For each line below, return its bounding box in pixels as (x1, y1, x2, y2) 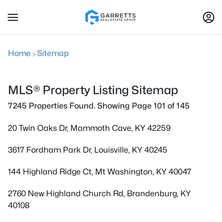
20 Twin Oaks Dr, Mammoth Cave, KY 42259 (8, 123, 170, 133)
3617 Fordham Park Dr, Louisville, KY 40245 (8, 145, 167, 155)
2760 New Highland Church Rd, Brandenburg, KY (8, 189, 191, 198)
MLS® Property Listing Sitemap (8, 83, 178, 97)
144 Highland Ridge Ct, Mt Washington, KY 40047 (8, 167, 191, 176)
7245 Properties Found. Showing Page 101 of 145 (8, 101, 190, 111)
